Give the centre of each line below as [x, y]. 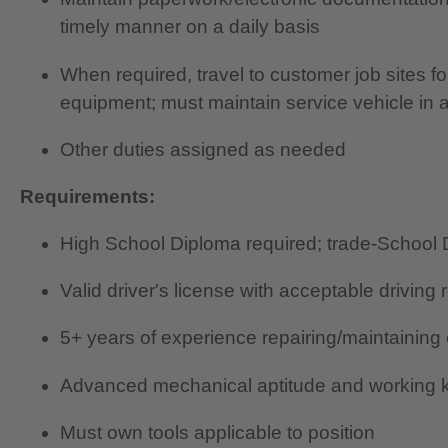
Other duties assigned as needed [203, 149]
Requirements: [87, 196]
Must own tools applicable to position [217, 432]
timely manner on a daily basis [190, 27]
